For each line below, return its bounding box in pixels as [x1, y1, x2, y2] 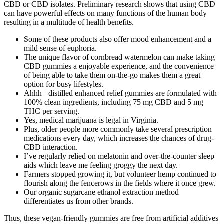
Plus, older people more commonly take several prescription [24, 124, 212, 133]
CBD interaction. [24, 142, 78, 151]
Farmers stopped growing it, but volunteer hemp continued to [24, 169, 216, 178]
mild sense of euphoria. [24, 43, 97, 52]
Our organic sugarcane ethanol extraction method [24, 187, 179, 196]
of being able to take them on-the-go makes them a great [24, 70, 200, 79]
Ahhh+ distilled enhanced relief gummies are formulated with [24, 88, 217, 97]
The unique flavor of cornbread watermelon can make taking [24, 52, 215, 61]
